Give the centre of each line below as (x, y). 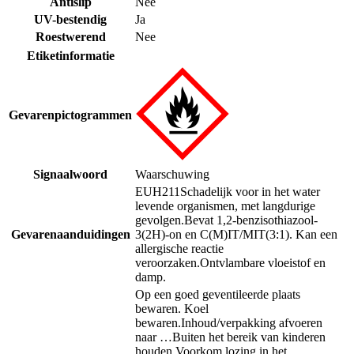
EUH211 (158, 191)
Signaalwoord (70, 174)
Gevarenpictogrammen (70, 115)
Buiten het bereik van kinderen (249, 337)
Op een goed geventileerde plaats (218, 294)
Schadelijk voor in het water (250, 191)
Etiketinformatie (70, 55)
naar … (154, 337)
